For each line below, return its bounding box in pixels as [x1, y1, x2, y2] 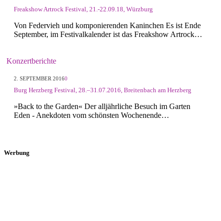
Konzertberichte [6, 56, 56, 65]
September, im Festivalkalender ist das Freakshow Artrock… [14, 30, 202, 38]
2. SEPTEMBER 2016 [14, 75, 65, 81]
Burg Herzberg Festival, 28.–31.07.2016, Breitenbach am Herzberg [14, 86, 191, 94]
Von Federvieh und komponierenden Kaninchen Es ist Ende [14, 21, 201, 30]
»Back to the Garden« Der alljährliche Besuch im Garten [14, 102, 190, 111]
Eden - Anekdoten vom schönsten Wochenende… [14, 111, 169, 120]
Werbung [4, 148, 30, 156]
